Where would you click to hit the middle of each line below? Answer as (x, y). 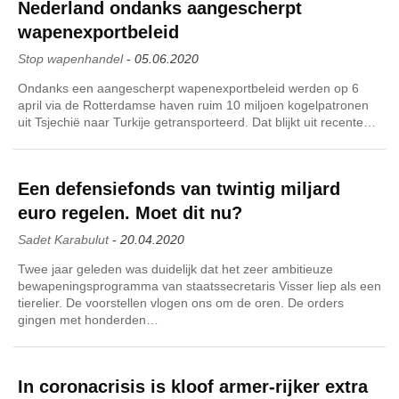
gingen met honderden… (88, 319)
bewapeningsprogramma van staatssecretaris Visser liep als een (199, 285)
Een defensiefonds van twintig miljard (179, 188)
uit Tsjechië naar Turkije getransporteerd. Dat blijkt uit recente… (197, 122)
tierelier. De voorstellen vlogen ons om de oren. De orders (181, 302)
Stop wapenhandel (70, 58)
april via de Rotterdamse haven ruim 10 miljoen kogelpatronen (193, 105)
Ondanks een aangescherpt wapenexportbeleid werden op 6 (188, 88)
